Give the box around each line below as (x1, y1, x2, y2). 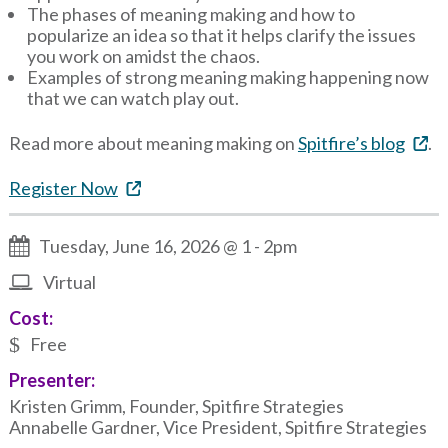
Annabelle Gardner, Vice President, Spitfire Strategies (8, 416, 427, 439)
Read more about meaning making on (8, 132, 298, 155)
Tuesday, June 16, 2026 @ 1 (39, 235, 252, 258)
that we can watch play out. (26, 87, 239, 110)
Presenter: (8, 369, 95, 392)
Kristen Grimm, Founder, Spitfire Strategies (8, 395, 344, 418)
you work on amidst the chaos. (26, 45, 260, 68)
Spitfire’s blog (297, 132, 405, 155)
